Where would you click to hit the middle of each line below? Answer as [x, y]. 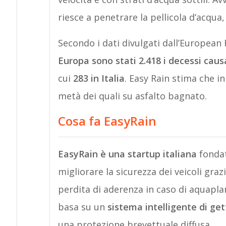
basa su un [82, 207]
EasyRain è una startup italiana [127, 154]
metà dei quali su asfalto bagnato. [132, 96]
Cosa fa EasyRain [107, 121]
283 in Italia [99, 78]
